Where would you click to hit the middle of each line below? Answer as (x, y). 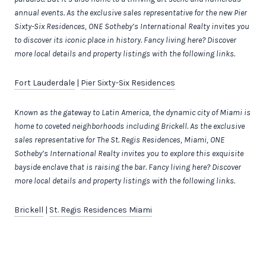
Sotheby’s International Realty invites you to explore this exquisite (129, 153)
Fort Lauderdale (45, 83)
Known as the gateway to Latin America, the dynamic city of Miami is (132, 112)
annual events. (39, 12)
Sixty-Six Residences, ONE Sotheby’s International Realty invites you (132, 26)
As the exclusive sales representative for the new (149, 12)
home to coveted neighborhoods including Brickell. (101, 126)
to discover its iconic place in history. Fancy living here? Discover (125, 40)
